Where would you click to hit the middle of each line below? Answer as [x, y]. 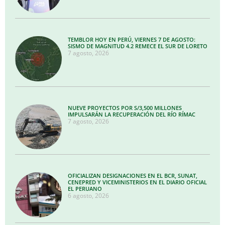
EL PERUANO [85, 189]
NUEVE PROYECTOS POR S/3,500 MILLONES [125, 107]
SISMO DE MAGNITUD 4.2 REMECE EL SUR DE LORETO [138, 46]
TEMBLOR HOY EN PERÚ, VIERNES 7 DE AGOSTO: [132, 40]
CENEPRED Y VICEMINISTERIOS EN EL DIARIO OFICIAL [138, 182]
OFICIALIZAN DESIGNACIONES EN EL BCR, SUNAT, [133, 176]
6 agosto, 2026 [89, 196]
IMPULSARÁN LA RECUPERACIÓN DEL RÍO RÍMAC [132, 114]
